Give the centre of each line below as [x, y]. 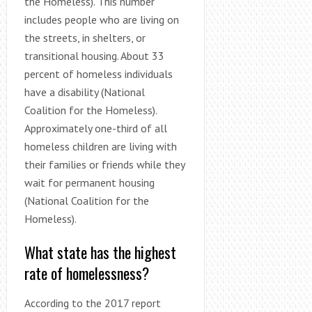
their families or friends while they [104, 164]
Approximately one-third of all [95, 128]
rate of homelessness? [86, 273]
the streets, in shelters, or [85, 37]
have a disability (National [84, 92]
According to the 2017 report [92, 303]
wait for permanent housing [89, 182]
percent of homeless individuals [98, 73]
